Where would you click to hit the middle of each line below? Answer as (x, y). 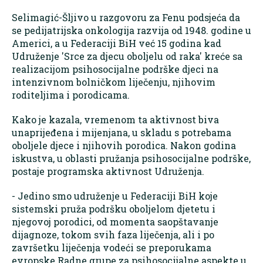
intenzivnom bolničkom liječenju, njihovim (114, 82)
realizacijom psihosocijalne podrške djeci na (115, 69)
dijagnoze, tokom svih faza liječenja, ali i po (113, 235)
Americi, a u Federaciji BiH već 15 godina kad (117, 43)
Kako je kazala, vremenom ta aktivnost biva (115, 120)
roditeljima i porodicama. (71, 95)
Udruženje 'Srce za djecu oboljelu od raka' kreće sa (127, 56)
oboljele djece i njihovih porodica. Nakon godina (124, 146)
